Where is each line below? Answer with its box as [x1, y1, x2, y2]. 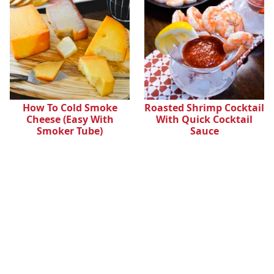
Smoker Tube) [37, 124, 103, 138]
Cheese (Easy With [26, 113, 114, 127]
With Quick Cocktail [156, 113, 253, 127]
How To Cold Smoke [22, 101, 117, 115]
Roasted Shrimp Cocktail [144, 101, 264, 115]
